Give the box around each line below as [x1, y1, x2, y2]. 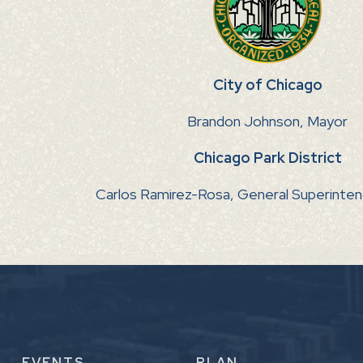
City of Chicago [212, 75, 322, 95]
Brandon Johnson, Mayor [187, 112, 348, 131]
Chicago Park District [193, 148, 342, 168]
